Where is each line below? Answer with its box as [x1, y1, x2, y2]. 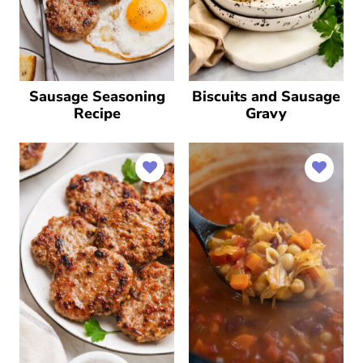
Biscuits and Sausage [192, 87, 340, 106]
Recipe [73, 104, 121, 123]
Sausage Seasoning [28, 87, 165, 106]
